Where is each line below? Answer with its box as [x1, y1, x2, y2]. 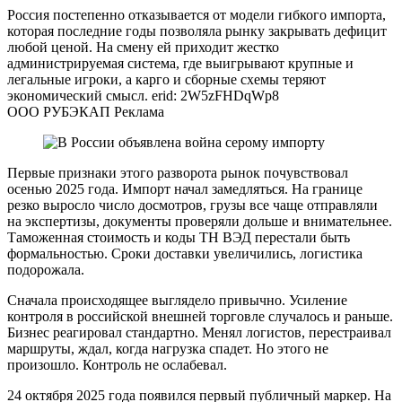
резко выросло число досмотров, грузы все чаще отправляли [7, 197, 378, 213]
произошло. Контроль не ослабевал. [7, 356, 227, 372]
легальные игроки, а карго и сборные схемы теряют [7, 71, 326, 87]
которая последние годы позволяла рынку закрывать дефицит [7, 22, 387, 39]
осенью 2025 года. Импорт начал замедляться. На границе [7, 180, 363, 197]
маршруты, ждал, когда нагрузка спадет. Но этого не [7, 340, 328, 356]
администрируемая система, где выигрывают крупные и [7, 55, 354, 71]
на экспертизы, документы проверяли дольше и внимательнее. [7, 213, 392, 229]
